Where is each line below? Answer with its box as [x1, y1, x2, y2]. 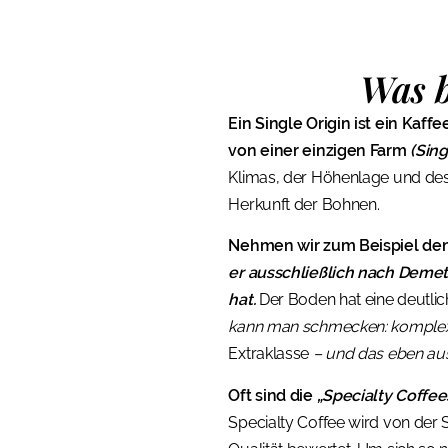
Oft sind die [228, 385, 317, 405]
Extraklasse [228, 344, 313, 364]
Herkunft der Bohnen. [228, 195, 380, 214]
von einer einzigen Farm [228, 141, 411, 160]
